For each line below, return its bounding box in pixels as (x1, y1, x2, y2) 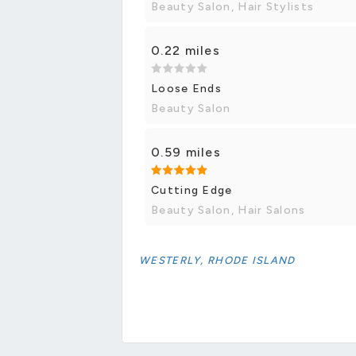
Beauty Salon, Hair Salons (151, 203, 306, 217)
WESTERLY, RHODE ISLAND (139, 253, 296, 266)
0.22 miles (151, 42, 220, 58)
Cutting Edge (151, 183, 233, 197)
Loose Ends (151, 81, 222, 95)
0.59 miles (151, 144, 221, 160)
